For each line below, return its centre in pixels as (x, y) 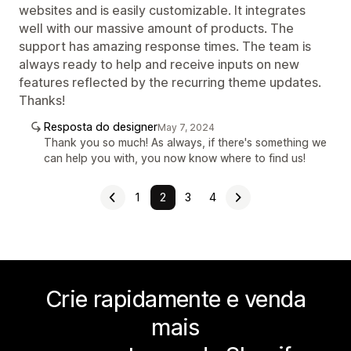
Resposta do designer (101, 127)
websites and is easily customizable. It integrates (162, 10)
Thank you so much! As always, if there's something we (185, 142)
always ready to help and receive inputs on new (159, 64)
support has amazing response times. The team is (165, 46)
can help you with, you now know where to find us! (175, 158)
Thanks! (42, 100)
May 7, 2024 (186, 127)
